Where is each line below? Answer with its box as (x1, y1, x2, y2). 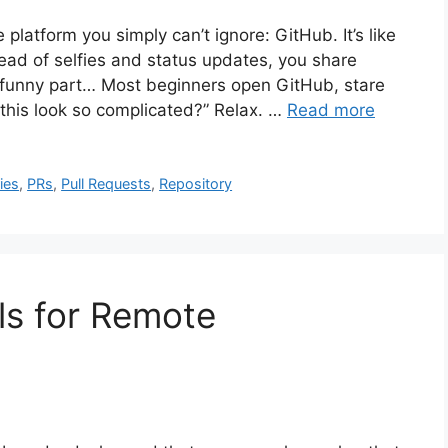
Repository (159, 175, 233, 193)
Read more (287, 100, 375, 121)
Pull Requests (61, 175, 152, 193)
